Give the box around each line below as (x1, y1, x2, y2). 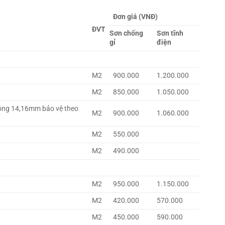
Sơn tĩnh (157, 29, 184, 38)
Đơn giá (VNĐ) (113, 12, 158, 21)
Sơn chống (109, 29, 143, 38)
